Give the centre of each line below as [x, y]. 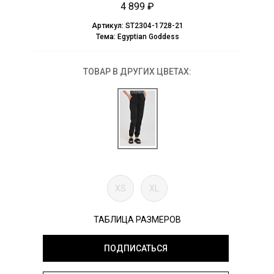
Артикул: [108, 26]
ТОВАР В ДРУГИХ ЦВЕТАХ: [137, 72]
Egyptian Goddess [148, 37]
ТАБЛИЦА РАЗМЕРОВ [137, 220]
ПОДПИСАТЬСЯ [135, 249]
